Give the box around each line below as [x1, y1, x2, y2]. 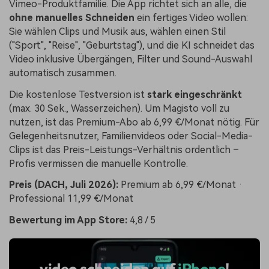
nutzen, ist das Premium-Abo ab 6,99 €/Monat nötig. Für [9, 116, 259, 128]
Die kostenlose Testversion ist [9, 88, 147, 100]
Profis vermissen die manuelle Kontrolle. [9, 157, 188, 169]
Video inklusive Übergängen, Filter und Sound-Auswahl [9, 53, 252, 65]
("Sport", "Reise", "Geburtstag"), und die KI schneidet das [9, 39, 255, 51]
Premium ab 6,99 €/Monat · [118, 179, 243, 191]
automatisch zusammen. [9, 67, 116, 79]
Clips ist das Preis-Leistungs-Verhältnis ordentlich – [9, 144, 239, 156]
